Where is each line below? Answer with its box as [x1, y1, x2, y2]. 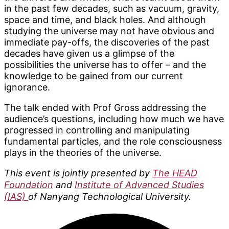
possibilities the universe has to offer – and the [4, 59, 206, 71]
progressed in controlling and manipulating [4, 125, 190, 136]
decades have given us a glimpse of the [4, 48, 174, 59]
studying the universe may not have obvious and [4, 26, 214, 37]
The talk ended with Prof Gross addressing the [4, 102, 206, 113]
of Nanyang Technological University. [28, 191, 194, 202]
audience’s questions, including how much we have [4, 113, 224, 125]
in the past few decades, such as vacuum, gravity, [4, 3, 219, 14]
